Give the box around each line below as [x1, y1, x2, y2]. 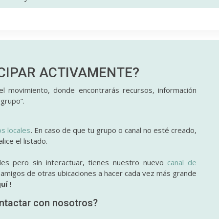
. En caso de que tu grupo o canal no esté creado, [30, 125, 197, 135]
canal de [167, 157, 197, 167]
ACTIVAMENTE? [39, 65, 139, 81]
